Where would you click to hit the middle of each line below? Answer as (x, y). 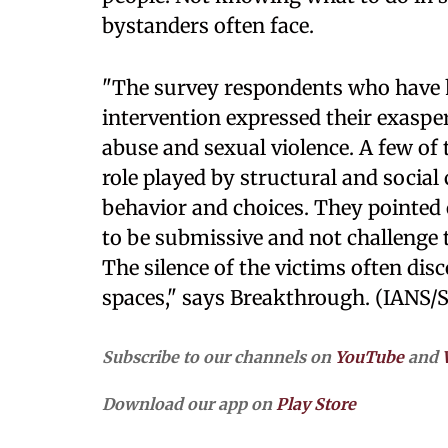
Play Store (316, 404)
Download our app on (189, 404)
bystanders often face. (208, 25)
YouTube (369, 357)
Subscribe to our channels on (218, 357)
